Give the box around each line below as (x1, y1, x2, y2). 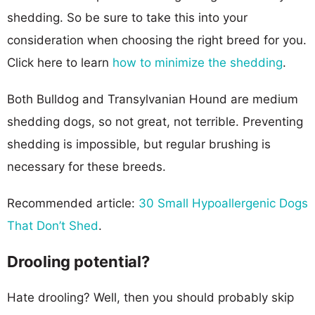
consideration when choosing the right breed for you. (7, 32, 307, 47)
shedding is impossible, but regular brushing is (7, 136, 271, 151)
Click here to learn (7, 55, 112, 70)
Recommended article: (7, 195, 139, 210)
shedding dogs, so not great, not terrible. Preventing (7, 114, 303, 129)
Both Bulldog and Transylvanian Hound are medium (7, 91, 298, 106)
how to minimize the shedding (112, 55, 283, 70)
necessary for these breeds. (7, 159, 166, 174)
